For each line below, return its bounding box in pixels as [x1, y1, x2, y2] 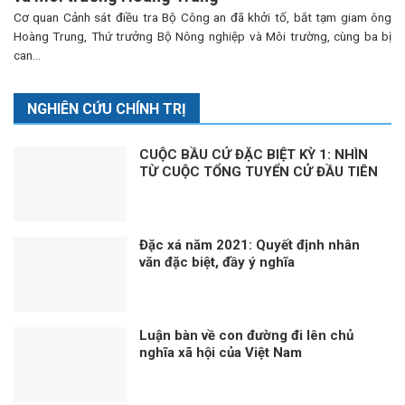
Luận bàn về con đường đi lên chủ [139, 326, 354, 344]
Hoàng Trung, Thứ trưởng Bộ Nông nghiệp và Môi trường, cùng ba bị [13, 28, 392, 43]
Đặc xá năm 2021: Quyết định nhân [139, 237, 361, 253]
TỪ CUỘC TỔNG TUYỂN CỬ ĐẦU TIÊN [139, 164, 379, 181]
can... [13, 47, 41, 62]
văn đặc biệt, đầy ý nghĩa [139, 254, 296, 270]
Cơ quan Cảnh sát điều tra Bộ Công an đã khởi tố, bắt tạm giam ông [13, 9, 392, 24]
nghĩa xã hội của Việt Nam [139, 344, 303, 361]
